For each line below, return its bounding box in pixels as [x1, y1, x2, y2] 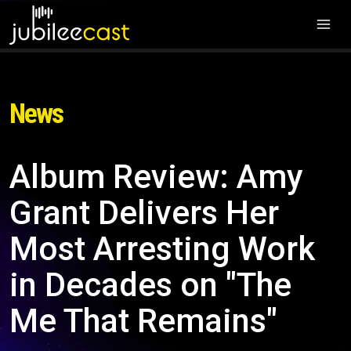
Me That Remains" [9, 302, 277, 340]
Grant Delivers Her [9, 194, 279, 232]
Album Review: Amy [9, 157, 303, 196]
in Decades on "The [9, 266, 291, 304]
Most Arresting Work [9, 230, 315, 268]
